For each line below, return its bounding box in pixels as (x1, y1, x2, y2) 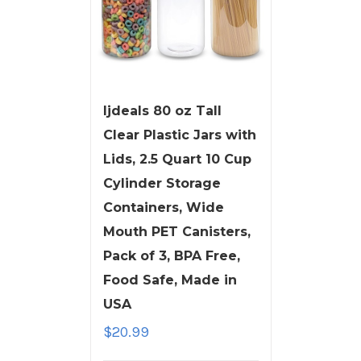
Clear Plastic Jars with (102, 127, 256, 143)
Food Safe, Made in (102, 272, 237, 288)
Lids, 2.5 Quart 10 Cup (102, 151, 251, 167)
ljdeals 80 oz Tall (102, 102, 222, 118)
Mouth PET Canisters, (102, 223, 251, 239)
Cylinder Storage (102, 175, 221, 191)
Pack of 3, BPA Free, (102, 247, 240, 263)
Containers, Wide (102, 199, 224, 215)
